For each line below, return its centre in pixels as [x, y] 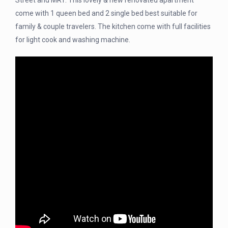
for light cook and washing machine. [73, 40]
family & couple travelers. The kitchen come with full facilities [113, 27]
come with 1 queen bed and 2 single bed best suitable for [107, 13]
